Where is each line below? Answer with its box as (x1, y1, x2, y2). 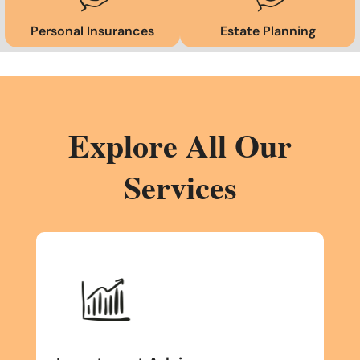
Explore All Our (68, 121, 292, 170)
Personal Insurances (31, 22, 154, 40)
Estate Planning (219, 22, 316, 40)
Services (123, 163, 237, 211)
